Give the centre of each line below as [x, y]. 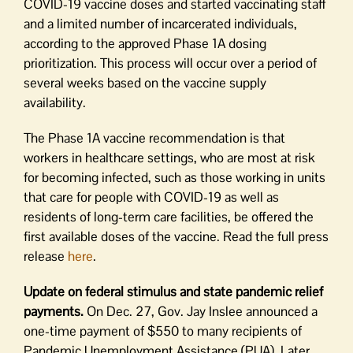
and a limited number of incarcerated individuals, [160, 24]
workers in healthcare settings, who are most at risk [169, 158]
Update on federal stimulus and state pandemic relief [173, 292]
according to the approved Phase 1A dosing [145, 43]
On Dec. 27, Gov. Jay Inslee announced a [202, 311]
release [46, 256]
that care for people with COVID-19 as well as [151, 197]
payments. [55, 311]
